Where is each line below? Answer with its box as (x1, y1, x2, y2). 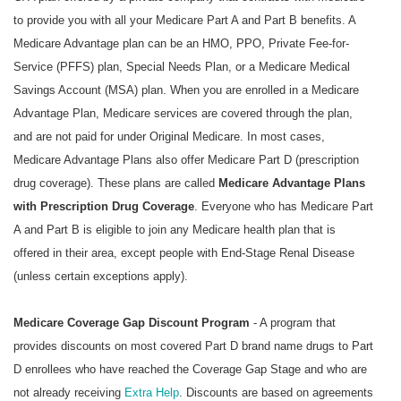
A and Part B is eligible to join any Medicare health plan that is (13, 223, 336, 237)
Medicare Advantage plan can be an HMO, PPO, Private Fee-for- (13, 37, 349, 51)
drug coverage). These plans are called (13, 176, 218, 191)
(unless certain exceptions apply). (13, 269, 188, 284)
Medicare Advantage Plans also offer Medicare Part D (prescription (13, 153, 359, 167)
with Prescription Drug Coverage (13, 200, 194, 214)
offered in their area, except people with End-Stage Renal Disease (13, 246, 354, 260)
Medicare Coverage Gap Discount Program (13, 316, 250, 330)
